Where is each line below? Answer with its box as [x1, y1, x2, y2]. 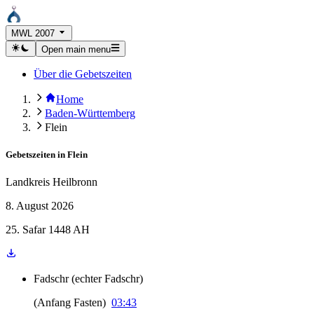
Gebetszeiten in [6, 149, 65, 160]
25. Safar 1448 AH [6, 224, 90, 235]
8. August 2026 [6, 200, 74, 212]
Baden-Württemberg [45, 107, 135, 119]
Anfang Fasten [37, 296, 102, 308]
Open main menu [41, 43, 111, 55]
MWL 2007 [11, 28, 55, 39]
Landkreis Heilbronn [6, 176, 97, 188]
